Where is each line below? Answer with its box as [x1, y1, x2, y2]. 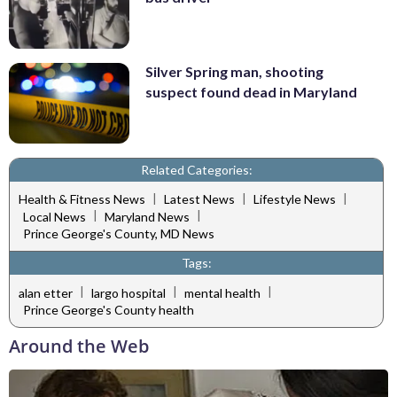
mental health [184, 284, 261, 300]
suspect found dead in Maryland [145, 83, 357, 101]
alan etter [19, 284, 73, 300]
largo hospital [91, 284, 166, 300]
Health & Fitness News [19, 191, 145, 207]
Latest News [164, 191, 235, 207]
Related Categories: [140, 161, 253, 177]
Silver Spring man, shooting [145, 63, 323, 81]
